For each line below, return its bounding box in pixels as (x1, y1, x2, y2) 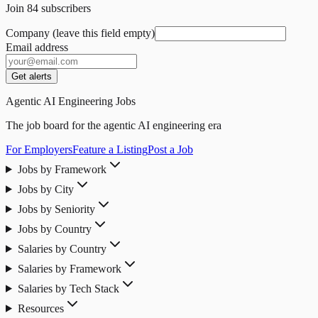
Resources (17, 302, 64, 314)
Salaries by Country (17, 242, 106, 255)
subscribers (38, 1, 91, 14)
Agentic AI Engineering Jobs (6, 94, 136, 107)
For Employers (6, 143, 72, 155)
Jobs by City (17, 182, 74, 195)
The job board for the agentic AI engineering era (6, 119, 221, 131)
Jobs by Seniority (17, 202, 95, 215)
